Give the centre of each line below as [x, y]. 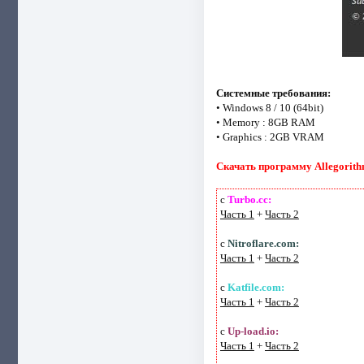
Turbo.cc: [249, 199]
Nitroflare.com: [263, 243]
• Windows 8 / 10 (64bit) [269, 107]
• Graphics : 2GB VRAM [270, 136]
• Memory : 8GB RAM [265, 122]
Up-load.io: [253, 331]
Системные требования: [273, 93]
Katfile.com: [256, 287]
